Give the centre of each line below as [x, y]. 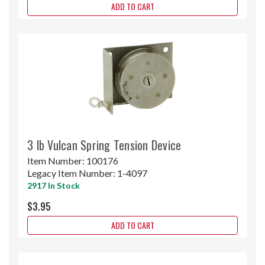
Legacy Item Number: [72, 173]
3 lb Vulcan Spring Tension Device [104, 145]
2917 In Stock [54, 185]
